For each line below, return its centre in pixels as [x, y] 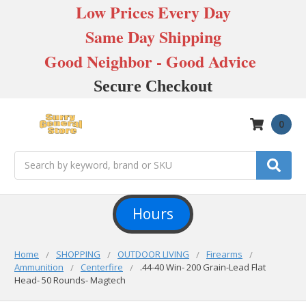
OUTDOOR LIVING [153, 254]
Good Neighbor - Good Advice [153, 61]
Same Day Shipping [153, 37]
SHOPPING [78, 254]
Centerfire [102, 267]
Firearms [224, 254]
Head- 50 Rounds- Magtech [70, 280]
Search [29, 158]
